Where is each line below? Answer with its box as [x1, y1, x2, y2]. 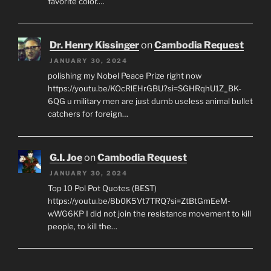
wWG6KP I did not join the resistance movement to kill [47, 208, 251, 218]
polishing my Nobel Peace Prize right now [47, 70, 201, 80]
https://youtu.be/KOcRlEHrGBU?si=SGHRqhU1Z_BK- [47, 83, 241, 93]
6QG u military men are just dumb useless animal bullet [47, 96, 253, 106]
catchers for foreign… [47, 108, 128, 119]
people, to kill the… [47, 221, 117, 231]
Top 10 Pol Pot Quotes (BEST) [47, 183, 157, 193]
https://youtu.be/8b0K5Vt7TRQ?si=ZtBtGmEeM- [47, 195, 230, 206]
